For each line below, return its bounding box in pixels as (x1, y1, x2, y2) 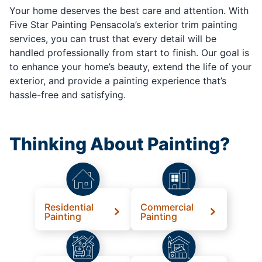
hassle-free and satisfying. (9, 88, 126, 101)
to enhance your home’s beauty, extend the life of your (9, 60, 251, 73)
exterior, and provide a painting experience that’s (9, 74, 226, 87)
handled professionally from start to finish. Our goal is (9, 46, 249, 58)
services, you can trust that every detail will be (9, 32, 216, 44)
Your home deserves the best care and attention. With (9, 4, 249, 16)
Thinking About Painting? (9, 133, 230, 154)
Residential (44, 201, 94, 213)
